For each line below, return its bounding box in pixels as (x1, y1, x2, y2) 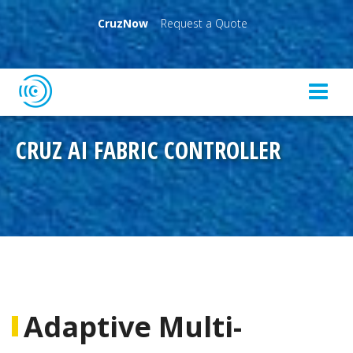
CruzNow (98, 16, 148, 31)
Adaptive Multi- (24, 307, 242, 347)
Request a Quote (161, 16, 247, 31)
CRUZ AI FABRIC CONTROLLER (16, 134, 281, 167)
